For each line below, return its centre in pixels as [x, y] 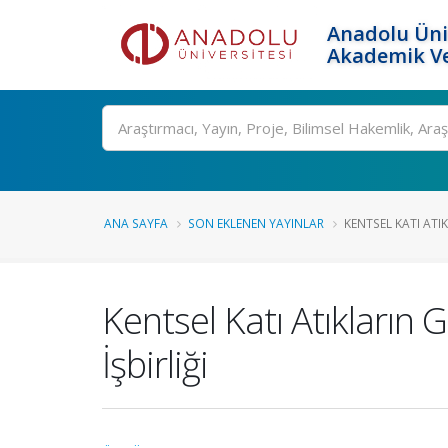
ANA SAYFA [136, 223]
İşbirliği [155, 364]
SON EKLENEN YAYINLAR [256, 223]
